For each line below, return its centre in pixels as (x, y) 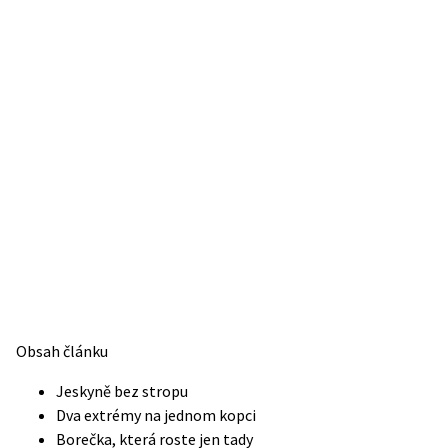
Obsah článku (62, 351)
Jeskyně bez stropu (122, 391)
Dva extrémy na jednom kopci (156, 415)
